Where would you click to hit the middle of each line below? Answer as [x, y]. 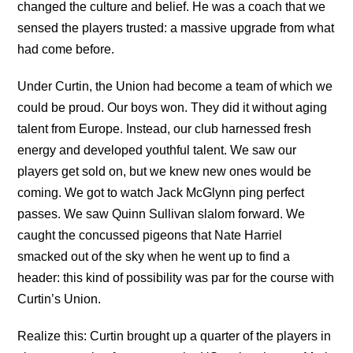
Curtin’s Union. [59, 299]
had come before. [66, 50]
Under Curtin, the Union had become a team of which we [175, 87]
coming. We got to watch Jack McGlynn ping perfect [161, 193]
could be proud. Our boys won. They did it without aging [173, 108]
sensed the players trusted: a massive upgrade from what [176, 28]
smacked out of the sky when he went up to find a [154, 257]
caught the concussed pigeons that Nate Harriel [150, 236]
